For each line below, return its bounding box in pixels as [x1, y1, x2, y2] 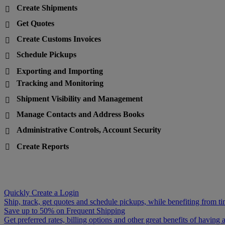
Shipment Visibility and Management [17, 94, 143, 103]
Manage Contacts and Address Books [17, 110, 144, 119]
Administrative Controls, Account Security [17, 126, 161, 135]
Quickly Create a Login [4, 188, 79, 197]
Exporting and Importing [17, 67, 103, 76]
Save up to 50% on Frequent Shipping [4, 206, 125, 215]
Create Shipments [17, 4, 77, 13]
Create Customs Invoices [17, 35, 101, 44]
